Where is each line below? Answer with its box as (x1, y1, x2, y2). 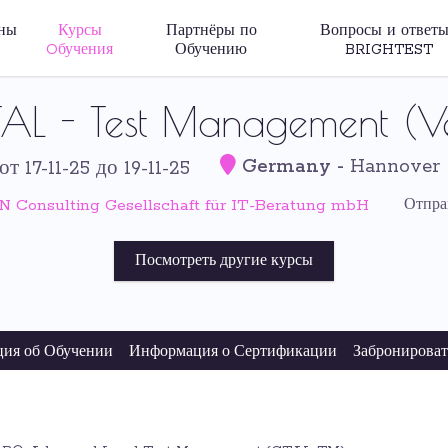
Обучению (175, 41, 248, 59)
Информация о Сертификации (129, 343, 337, 361)
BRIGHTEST (345, 41, 434, 59)
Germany (241, 155, 331, 179)
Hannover (349, 155, 440, 179)
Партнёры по (165, 22, 257, 40)
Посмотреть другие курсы (135, 252, 313, 270)
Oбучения (46, 41, 114, 59)
